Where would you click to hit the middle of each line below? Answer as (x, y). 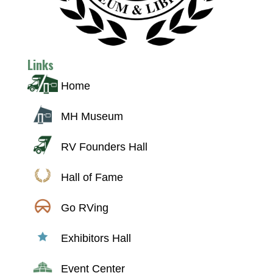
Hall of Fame (92, 177)
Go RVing (84, 207)
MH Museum (92, 116)
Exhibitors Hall (96, 238)
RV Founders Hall (104, 147)
